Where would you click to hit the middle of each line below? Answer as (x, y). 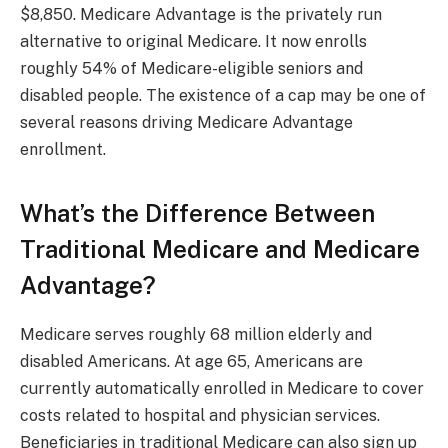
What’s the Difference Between (197, 213)
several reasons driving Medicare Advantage (186, 122)
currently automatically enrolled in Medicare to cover (222, 389)
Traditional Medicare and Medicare (220, 249)
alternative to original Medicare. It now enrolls (193, 41)
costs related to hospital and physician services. (200, 416)
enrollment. (63, 149)
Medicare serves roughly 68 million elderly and (196, 335)
